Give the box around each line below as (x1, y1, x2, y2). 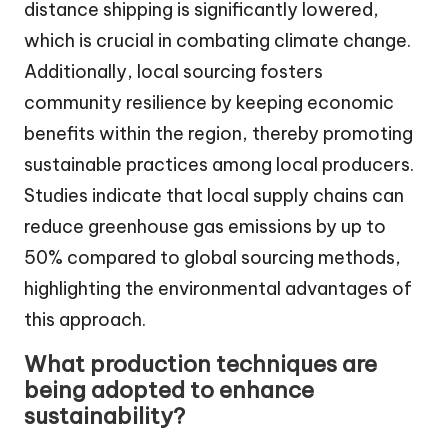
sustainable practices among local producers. (24, 153, 414, 177)
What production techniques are (24, 350, 377, 379)
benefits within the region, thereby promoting (24, 122, 413, 146)
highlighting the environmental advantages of (24, 277, 412, 301)
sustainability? (24, 402, 185, 431)
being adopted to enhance (24, 376, 314, 405)
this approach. (24, 308, 146, 332)
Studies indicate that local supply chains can (24, 184, 404, 208)
